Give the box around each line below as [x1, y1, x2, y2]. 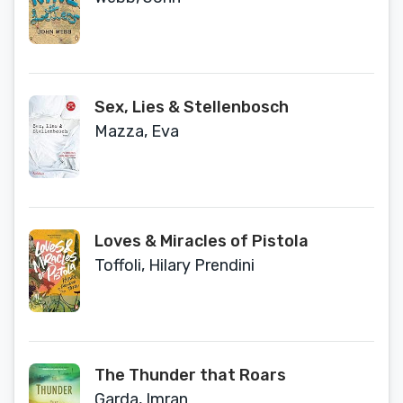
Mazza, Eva [94, 121, 179, 141]
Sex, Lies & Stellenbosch [94, 97, 289, 117]
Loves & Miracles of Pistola [94, 231, 309, 251]
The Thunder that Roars [94, 365, 286, 385]
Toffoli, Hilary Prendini [94, 255, 255, 275]
